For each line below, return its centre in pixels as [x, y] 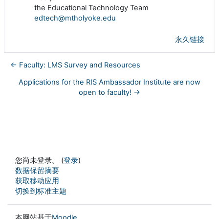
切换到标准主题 [41, 191]
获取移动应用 [37, 181]
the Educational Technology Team [91, 8]
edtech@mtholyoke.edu [75, 18]
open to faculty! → [109, 92]
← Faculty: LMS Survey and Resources [75, 65]
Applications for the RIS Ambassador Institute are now [109, 82]
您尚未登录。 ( [39, 161]
